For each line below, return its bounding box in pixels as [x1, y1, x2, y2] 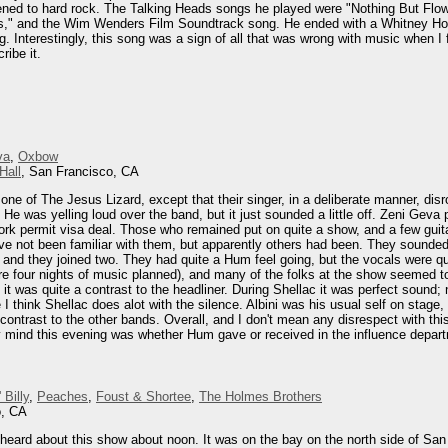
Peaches [37, 389, 88, 405]
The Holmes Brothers [199, 389, 322, 405]
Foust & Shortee [96, 389, 191, 405]
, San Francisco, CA [21, 163, 139, 179]
